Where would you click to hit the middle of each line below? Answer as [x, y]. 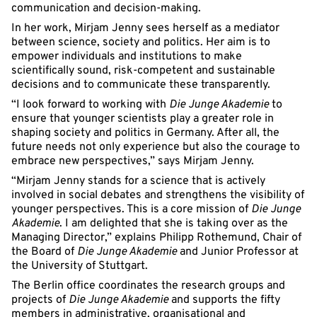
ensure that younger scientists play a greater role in [143, 119]
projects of [40, 300]
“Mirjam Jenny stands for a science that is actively [138, 181]
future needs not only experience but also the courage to [156, 147]
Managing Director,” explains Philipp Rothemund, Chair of [156, 238]
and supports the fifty [224, 300]
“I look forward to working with [90, 105]
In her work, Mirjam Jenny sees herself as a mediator [145, 28]
